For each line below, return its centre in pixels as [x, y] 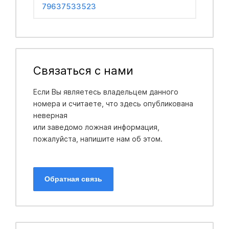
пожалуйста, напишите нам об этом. [98, 139]
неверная [51, 115]
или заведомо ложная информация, [96, 127]
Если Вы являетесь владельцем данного [106, 91]
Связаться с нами [83, 70]
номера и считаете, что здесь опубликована [113, 103]
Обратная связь [73, 179]
